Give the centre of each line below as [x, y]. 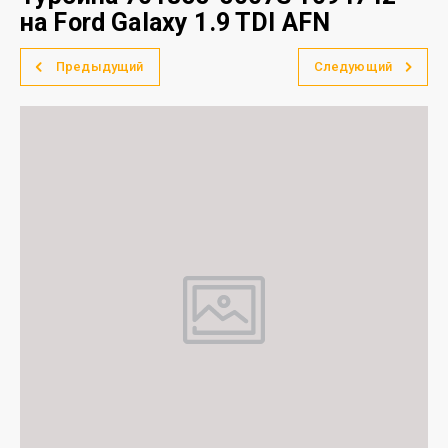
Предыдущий [100, 66]
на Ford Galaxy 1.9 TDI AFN [175, 22]
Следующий [352, 66]
